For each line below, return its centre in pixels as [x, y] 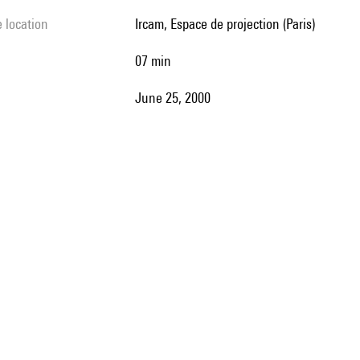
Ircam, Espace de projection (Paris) [227, 24]
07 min [156, 61]
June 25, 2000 [176, 98]
